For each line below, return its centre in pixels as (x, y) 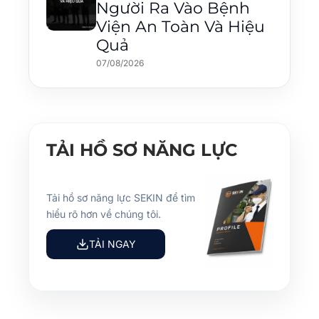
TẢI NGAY (112, 244)
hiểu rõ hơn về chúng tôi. (104, 214)
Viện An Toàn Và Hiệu (181, 26)
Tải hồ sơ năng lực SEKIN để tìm (121, 197)
